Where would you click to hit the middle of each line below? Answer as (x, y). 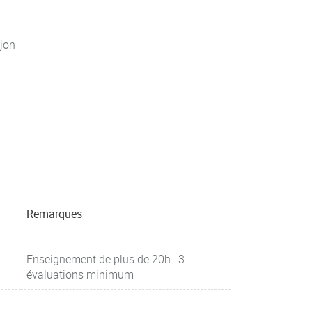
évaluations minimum (80, 274)
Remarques (54, 214)
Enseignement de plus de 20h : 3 (106, 259)
